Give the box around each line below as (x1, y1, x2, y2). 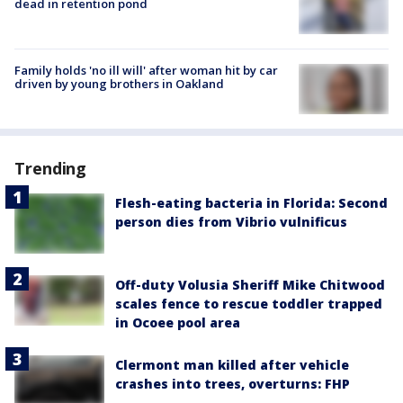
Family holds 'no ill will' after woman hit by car (14, 62, 278, 78)
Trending (14, 157, 87, 180)
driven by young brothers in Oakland (14, 76, 224, 92)
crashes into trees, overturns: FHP (115, 375, 350, 392)
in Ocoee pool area (115, 314, 240, 331)
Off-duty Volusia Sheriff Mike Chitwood (115, 276, 385, 293)
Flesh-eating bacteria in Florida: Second (115, 194, 388, 212)
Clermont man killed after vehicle (115, 356, 349, 373)
